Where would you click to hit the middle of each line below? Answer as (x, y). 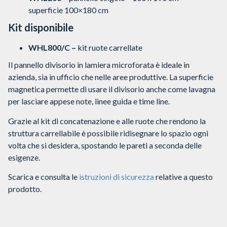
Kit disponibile (41, 28)
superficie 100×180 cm (68, 10)
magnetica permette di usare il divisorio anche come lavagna (112, 89)
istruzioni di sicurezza (117, 176)
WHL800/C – (52, 48)
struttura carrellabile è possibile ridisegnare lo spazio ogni (108, 133)
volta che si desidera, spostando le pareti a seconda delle (105, 145)
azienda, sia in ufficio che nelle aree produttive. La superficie (111, 77)
